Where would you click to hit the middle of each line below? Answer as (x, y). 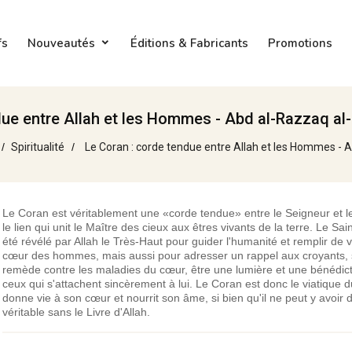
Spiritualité (38, 147)
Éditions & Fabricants (189, 43)
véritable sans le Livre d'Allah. (76, 312)
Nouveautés (61, 43)
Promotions (300, 43)
